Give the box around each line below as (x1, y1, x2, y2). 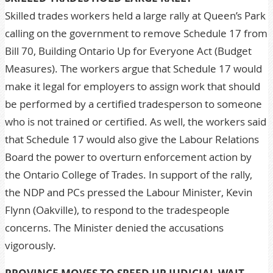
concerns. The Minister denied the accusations (5, 221, 224, 235)
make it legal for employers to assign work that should (5, 79, 260, 93)
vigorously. (5, 238, 56, 252)
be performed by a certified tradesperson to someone (5, 97, 262, 111)
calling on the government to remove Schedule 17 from (5, 26, 268, 40)
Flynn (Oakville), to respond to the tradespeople (5, 203, 230, 217)
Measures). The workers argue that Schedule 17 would (5, 62, 262, 76)
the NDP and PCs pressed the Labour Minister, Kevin (5, 185, 252, 199)
